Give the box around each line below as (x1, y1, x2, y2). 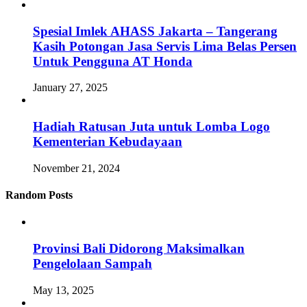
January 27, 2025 (33, 82, 108, 94)
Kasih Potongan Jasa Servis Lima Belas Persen (33, 38, 297, 53)
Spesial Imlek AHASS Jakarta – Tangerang (33, 23, 278, 38)
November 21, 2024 (33, 162, 120, 174)
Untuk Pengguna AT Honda (33, 53, 193, 69)
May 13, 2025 (33, 284, 94, 296)
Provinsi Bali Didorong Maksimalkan (33, 241, 245, 256)
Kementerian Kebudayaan (33, 134, 182, 149)
